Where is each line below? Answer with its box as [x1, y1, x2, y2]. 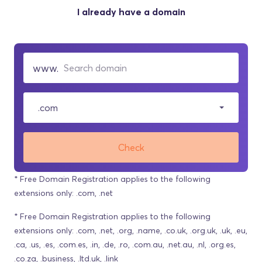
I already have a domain [77, 6, 185, 18]
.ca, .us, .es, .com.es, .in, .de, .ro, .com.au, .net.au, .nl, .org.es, [14, 239, 236, 250]
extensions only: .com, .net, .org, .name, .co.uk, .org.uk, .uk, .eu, [14, 225, 247, 236]
